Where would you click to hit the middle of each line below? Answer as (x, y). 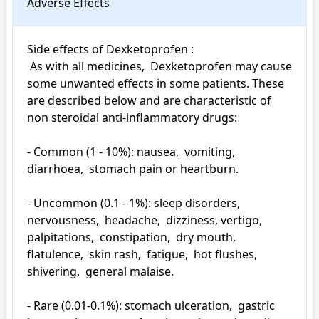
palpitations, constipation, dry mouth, (131, 237)
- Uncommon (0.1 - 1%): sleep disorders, (134, 203)
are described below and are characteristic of (149, 100)
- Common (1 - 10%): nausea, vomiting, (131, 152)
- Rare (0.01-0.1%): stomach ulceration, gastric (151, 305)
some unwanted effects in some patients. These (156, 83)
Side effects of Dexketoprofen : (112, 49)
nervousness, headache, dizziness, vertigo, (145, 220)
